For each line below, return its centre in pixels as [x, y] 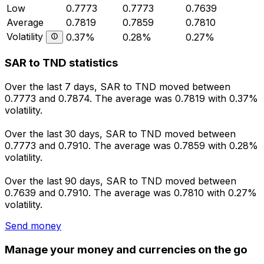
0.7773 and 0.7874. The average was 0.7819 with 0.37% [131, 99]
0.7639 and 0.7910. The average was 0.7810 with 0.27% [131, 193]
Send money [33, 226]
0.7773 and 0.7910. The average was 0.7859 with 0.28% [131, 146]
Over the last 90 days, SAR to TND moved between [121, 181]
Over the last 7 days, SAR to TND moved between [118, 87]
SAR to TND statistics [61, 63]
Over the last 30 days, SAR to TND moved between [120, 134]
